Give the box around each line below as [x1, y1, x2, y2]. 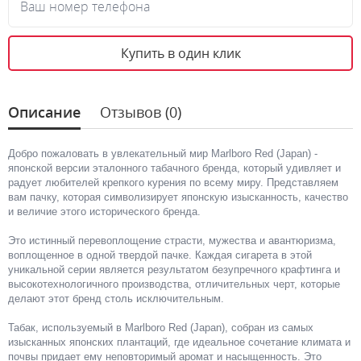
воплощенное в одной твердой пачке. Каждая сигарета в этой [8, 248, 312, 261]
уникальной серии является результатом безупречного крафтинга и [8, 263, 340, 276]
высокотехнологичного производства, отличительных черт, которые [8, 277, 340, 290]
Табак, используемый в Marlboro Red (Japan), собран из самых [8, 321, 313, 334]
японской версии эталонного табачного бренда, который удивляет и [8, 161, 341, 174]
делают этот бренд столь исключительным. [8, 292, 224, 305]
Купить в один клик [120, 44, 241, 62]
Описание [8, 102, 81, 122]
